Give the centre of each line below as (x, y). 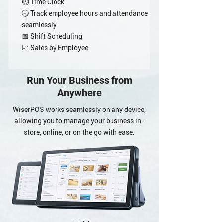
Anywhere (79, 93)
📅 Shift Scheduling (52, 36)
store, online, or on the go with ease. (79, 132)
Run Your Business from (79, 80)
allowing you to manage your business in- (79, 121)
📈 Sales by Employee (55, 48)
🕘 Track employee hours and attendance (85, 13)
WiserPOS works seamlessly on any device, (79, 110)
